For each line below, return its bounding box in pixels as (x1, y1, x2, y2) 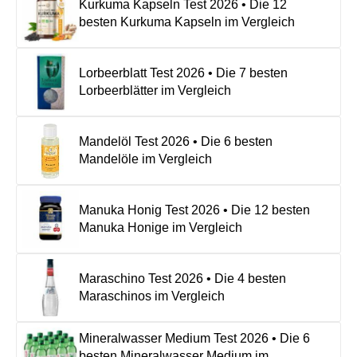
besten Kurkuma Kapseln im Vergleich (79, 14, 295, 29)
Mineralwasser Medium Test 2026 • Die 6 (79, 331, 310, 345)
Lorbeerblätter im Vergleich (79, 83, 231, 97)
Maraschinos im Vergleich (79, 288, 225, 303)
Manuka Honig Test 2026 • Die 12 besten (79, 202, 310, 217)
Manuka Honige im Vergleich (79, 220, 242, 234)
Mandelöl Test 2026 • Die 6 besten (79, 134, 273, 148)
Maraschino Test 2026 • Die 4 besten (79, 271, 286, 285)
